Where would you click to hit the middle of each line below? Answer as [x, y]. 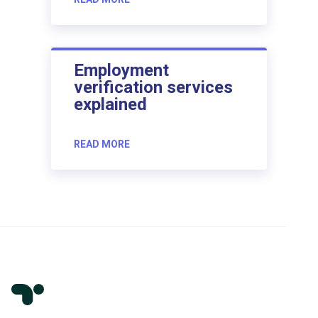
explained [110, 104]
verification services [153, 87]
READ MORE [102, 144]
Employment [121, 70]
